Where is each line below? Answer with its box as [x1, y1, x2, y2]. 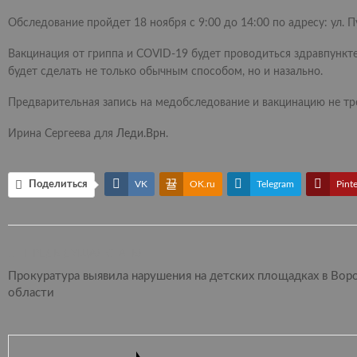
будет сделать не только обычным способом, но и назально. [8, 66, 323, 78]
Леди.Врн [116, 128, 166, 140]
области [8, 287, 54, 300]
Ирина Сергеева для [8, 128, 116, 140]
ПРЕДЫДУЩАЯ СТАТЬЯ [22, 249, 145, 260]
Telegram [257, 179, 294, 190]
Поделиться [29, 179, 88, 190]
